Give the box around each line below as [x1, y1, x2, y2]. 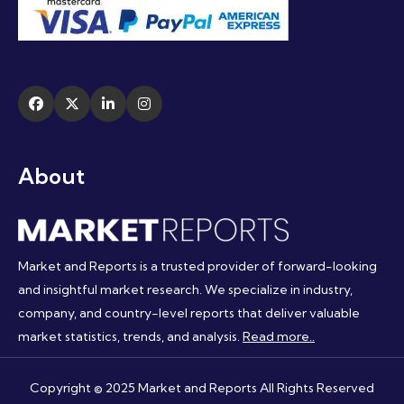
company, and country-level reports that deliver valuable [18, 305, 360, 322]
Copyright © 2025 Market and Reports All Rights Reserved [30, 380, 374, 397]
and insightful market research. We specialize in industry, [18, 281, 353, 298]
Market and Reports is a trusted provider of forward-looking [18, 258, 377, 275]
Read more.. [243, 328, 315, 345]
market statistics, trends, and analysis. [18, 328, 243, 345]
